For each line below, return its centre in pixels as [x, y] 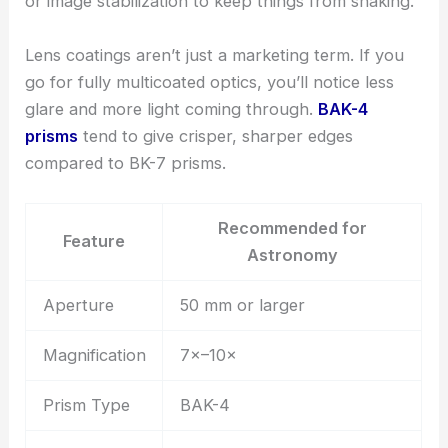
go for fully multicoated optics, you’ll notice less [210, 81]
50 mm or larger [242, 304]
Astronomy [292, 254]
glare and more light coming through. [172, 108]
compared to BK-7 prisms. [126, 162]
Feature [94, 240]
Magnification [94, 354]
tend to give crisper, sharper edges [216, 135]
